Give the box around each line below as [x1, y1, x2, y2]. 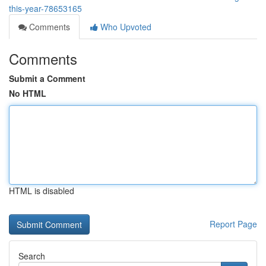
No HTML [9, 87, 46, 99]
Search [18, 250, 45, 262]
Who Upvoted [98, 21, 151, 33]
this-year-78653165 [9, 2, 82, 14]
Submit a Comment [9, 72, 85, 84]
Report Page [210, 218, 257, 230]
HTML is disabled [9, 185, 74, 197]
